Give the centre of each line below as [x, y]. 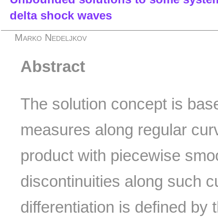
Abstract [53, 67]
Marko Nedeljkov [51, 37]
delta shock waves [61, 15]
